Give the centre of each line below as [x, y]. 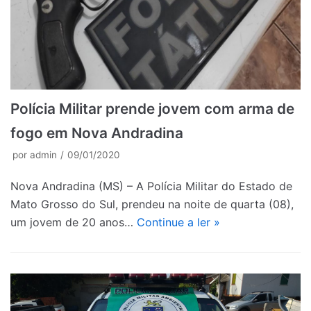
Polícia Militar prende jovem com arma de [152, 108]
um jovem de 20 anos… [74, 222]
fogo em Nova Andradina [97, 133]
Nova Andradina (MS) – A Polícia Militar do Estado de [151, 186]
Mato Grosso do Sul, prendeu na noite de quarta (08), [152, 204]
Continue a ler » [178, 222]
